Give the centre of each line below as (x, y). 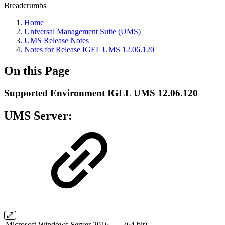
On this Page (37, 71)
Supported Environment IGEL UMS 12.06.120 (101, 93)
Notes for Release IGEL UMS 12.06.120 (89, 49)
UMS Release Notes (57, 40)
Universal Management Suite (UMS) (82, 31)
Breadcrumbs (25, 5)
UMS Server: (38, 115)
